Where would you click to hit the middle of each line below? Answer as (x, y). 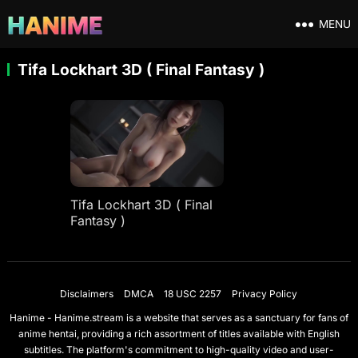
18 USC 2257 (193, 293)
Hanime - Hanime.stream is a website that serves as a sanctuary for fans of (179, 317)
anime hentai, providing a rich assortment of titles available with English (179, 333)
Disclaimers (87, 293)
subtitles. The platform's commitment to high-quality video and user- (179, 349)
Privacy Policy (265, 293)
